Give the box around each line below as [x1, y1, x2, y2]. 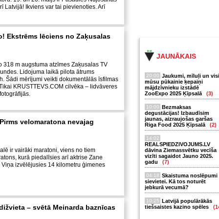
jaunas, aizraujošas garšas [145, 116, 213, 122]
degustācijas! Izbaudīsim [145, 110, 209, 116]
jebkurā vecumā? [145, 184, 189, 190]
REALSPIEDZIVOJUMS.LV [145, 141, 210, 147]
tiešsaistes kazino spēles [145, 204, 210, 210]
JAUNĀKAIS [156, 52, 196, 60]
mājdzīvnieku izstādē [145, 85, 199, 90]
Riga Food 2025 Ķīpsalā [145, 122, 207, 128]
